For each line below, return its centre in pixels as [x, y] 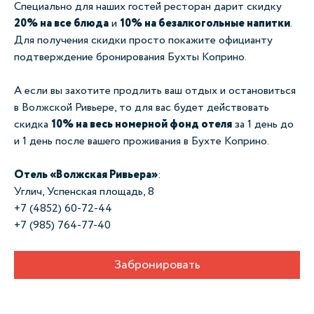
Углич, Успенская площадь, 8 [84, 192]
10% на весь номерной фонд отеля [142, 124]
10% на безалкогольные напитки [205, 23]
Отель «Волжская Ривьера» [86, 175]
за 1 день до [263, 124]
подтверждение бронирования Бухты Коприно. [130, 57]
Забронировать [157, 265]
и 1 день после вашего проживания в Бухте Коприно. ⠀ [147, 141]
